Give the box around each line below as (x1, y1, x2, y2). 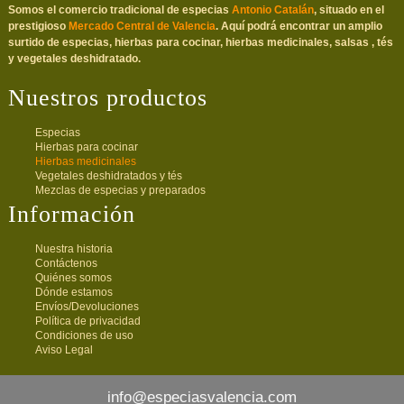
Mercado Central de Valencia (68, 20, 216, 33)
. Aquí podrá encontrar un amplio (215, 20, 382, 33)
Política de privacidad (34, 315, 141, 328)
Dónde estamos (34, 286, 113, 299)
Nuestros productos (7, 84, 207, 111)
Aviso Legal (34, 344, 93, 357)
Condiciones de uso (34, 329, 133, 343)
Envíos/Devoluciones (34, 300, 139, 314)
